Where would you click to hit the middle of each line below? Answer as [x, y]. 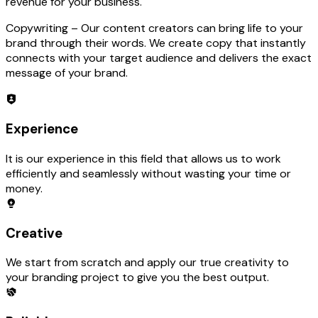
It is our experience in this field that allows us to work [143, 158]
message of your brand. [67, 73]
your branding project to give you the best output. [137, 278]
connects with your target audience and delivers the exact [159, 58]
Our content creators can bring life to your [191, 28]
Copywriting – [42, 28]
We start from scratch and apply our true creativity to [147, 263]
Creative [34, 233]
